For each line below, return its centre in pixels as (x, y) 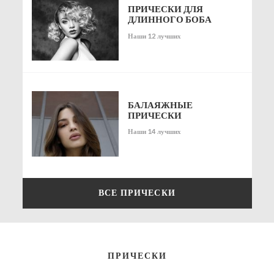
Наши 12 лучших (154, 35)
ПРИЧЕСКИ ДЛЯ (165, 9)
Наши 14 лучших (154, 131)
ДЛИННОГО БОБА (170, 19)
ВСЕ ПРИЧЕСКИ (137, 193)
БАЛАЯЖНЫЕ (160, 104)
